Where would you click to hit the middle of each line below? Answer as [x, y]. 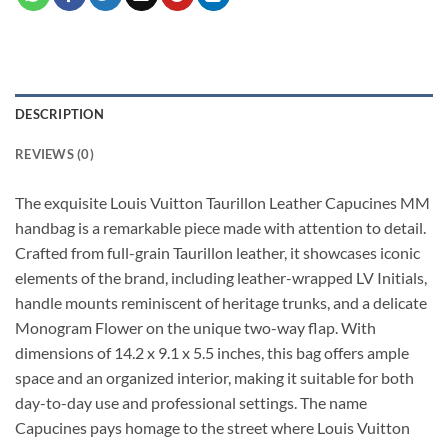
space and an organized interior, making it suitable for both [214, 378]
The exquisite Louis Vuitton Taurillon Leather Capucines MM [222, 203]
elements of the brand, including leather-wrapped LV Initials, [221, 278]
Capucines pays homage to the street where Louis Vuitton [212, 428]
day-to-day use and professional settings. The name [191, 403]
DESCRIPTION [59, 114]
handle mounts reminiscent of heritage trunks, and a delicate [221, 303]
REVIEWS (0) [54, 154]
